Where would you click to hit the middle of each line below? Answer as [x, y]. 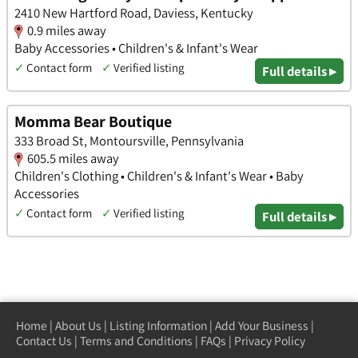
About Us [78, 325]
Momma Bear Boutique [93, 122]
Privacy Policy [270, 340]
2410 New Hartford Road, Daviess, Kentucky [134, 12]
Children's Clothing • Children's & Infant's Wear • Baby [159, 176]
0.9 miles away [67, 30]
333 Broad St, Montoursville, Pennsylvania [129, 141]
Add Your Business [262, 325]
